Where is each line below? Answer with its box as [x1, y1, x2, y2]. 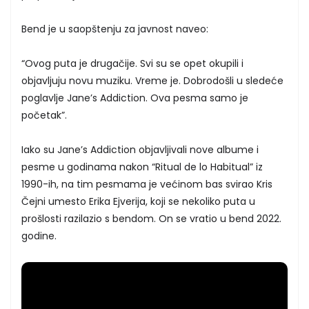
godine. [21, 228, 57, 243]
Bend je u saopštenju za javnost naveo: [21, 21, 208, 36]
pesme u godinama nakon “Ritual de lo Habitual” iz [21, 159, 263, 174]
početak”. [21, 108, 67, 122]
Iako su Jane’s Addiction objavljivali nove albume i [21, 142, 259, 157]
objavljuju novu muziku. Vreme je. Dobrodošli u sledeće [21, 73, 283, 88]
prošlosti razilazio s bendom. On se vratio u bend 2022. [21, 211, 281, 226]
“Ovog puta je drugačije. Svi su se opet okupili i [21, 56, 243, 70]
